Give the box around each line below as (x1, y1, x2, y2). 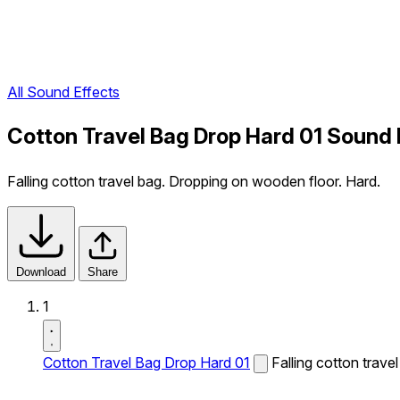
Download (16, 265, 66, 279)
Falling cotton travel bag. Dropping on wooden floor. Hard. (7, 172, 380, 190)
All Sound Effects (7, 83, 120, 102)
